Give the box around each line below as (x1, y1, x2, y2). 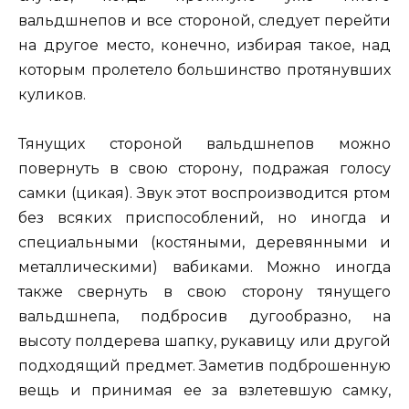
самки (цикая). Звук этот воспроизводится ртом (18, 184, 391, 202)
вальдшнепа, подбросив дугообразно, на (18, 307, 391, 325)
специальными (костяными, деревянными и (18, 233, 391, 251)
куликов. (18, 85, 86, 103)
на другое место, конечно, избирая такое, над (18, 36, 391, 54)
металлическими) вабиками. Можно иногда (18, 257, 391, 276)
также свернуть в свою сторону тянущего (18, 282, 391, 300)
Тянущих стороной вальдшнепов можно (18, 134, 391, 152)
